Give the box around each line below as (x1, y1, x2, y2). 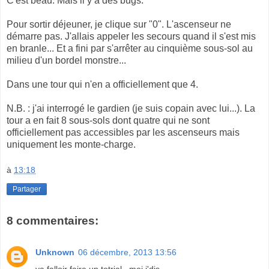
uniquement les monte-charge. (7, 139, 141, 150)
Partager (13, 185, 41, 194)
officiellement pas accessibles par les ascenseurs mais (7, 127, 240, 138)
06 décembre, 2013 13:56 (78, 247, 177, 257)
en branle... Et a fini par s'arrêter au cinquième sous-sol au (7, 43, 253, 53)
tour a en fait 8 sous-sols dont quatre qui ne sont (7, 115, 210, 125)
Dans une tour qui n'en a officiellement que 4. (7, 79, 201, 89)
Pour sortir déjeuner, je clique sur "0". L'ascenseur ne (7, 19, 231, 29)
